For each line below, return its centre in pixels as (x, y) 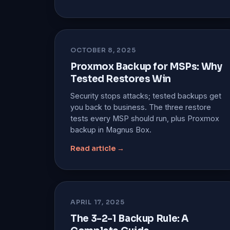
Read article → (97, 148)
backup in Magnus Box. (111, 129)
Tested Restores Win (121, 79)
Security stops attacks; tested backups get (146, 95)
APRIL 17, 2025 (98, 202)
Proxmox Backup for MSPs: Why (146, 66)
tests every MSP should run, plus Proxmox (145, 118)
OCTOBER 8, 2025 (103, 50)
